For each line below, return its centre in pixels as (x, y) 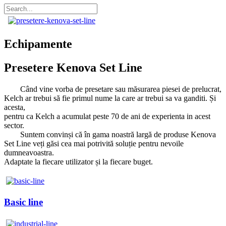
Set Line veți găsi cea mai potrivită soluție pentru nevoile (94, 143)
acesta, (15, 107)
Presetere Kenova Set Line (73, 67)
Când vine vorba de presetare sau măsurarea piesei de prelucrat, (113, 89)
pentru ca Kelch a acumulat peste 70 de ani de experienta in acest (107, 116)
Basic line (23, 202)
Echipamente (38, 44)
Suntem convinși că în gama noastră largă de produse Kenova (110, 134)
